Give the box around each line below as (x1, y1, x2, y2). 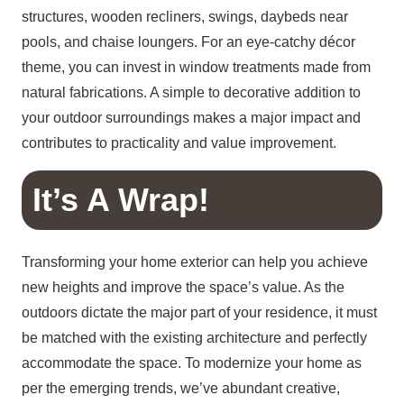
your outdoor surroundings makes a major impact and (22, 110, 361, 126)
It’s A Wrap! (32, 181, 209, 219)
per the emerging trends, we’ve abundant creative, (22, 380, 340, 396)
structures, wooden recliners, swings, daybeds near (22, 9, 348, 25)
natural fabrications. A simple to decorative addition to (22, 85, 361, 101)
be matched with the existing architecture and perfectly (22, 329, 367, 345)
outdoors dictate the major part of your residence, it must (22, 304, 377, 320)
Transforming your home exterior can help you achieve (22, 253, 368, 270)
